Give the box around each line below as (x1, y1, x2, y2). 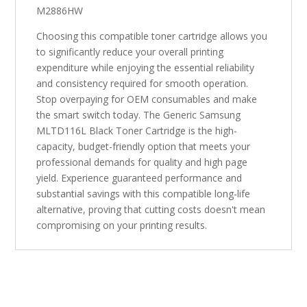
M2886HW (36, 4, 84, 18)
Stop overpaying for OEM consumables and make (36, 93, 258, 106)
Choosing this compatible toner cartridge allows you (36, 29, 268, 43)
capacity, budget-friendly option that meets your (36, 140, 251, 153)
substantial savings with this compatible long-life (36, 187, 251, 201)
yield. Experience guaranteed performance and (36, 171, 243, 185)
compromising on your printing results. (36, 219, 208, 232)
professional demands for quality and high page (36, 156, 248, 169)
